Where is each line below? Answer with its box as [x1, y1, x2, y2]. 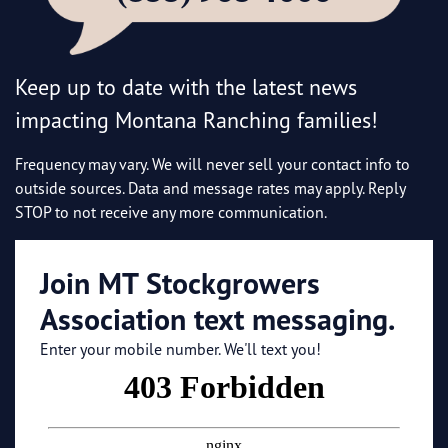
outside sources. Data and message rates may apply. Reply [15, 178, 405, 199]
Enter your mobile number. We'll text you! [40, 339, 321, 360]
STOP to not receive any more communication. [15, 202, 327, 223]
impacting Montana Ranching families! [15, 106, 378, 134]
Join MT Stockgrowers [40, 264, 320, 303]
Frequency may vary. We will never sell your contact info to [15, 154, 410, 175]
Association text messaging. [40, 300, 395, 339]
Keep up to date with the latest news [15, 73, 357, 101]
